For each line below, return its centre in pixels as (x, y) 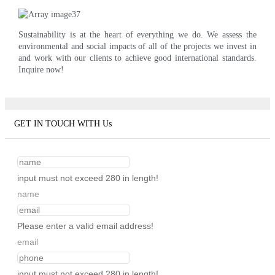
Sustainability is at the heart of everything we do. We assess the (137, 34)
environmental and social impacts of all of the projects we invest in (137, 46)
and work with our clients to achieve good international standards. (137, 58)
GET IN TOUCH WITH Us (63, 124)
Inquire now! (41, 69)
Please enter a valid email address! (85, 226)
